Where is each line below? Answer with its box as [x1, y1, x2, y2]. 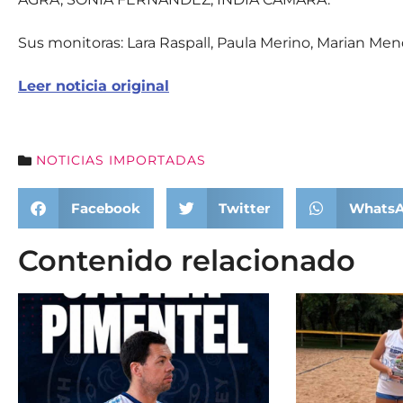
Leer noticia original [18, 77, 169, 94]
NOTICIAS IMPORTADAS [36, 152, 206, 168]
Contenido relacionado [18, 243, 355, 278]
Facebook [70, 199, 140, 217]
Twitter [219, 199, 270, 217]
